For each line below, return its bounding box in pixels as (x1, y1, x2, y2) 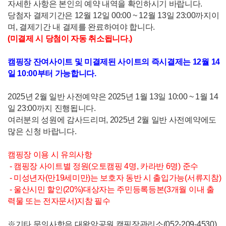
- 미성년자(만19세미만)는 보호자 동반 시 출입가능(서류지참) (7, 173, 221, 182)
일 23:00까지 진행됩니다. (7, 103, 96, 112)
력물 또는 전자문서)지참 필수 (7, 196, 110, 205)
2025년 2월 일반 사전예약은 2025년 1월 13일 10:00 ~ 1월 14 (7, 92, 218, 101)
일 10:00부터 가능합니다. (7, 69, 96, 78)
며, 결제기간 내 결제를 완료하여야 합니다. (7, 22, 155, 31)
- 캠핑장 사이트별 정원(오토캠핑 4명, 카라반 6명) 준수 (7, 161, 198, 171)
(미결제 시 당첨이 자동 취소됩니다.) (7, 34, 133, 43)
